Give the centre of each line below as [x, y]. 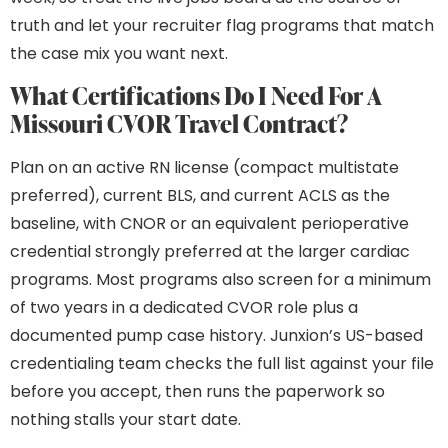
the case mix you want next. [119, 53]
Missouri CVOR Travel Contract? [179, 124]
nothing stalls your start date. [125, 420]
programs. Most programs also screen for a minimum [220, 280]
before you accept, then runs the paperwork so [197, 392]
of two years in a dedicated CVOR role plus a [184, 308]
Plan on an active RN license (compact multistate [204, 168]
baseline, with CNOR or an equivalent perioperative [209, 224]
